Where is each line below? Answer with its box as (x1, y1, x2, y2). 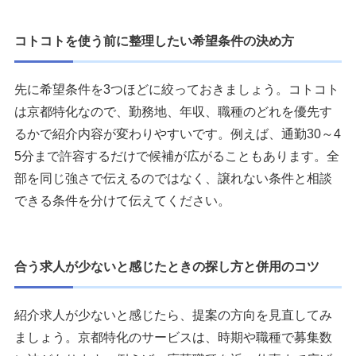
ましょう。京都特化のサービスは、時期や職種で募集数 (14, 330, 332, 344)
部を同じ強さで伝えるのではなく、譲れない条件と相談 (14, 171, 332, 185)
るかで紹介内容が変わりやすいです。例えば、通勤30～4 (14, 126, 341, 141)
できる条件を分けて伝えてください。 (14, 193, 230, 207)
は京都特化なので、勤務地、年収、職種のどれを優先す (14, 104, 332, 118)
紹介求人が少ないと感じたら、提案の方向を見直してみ (14, 308, 332, 322)
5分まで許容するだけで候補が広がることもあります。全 (14, 149, 339, 163)
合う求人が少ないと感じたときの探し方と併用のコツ (14, 259, 319, 273)
